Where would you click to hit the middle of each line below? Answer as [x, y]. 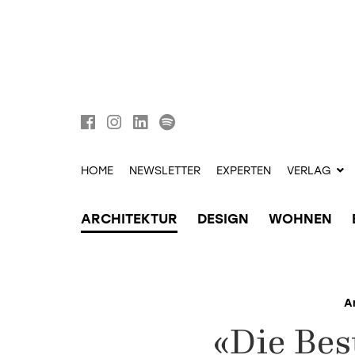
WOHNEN [300, 219]
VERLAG [309, 171]
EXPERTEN [244, 171]
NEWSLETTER [165, 171]
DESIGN [223, 219]
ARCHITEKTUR [129, 219]
